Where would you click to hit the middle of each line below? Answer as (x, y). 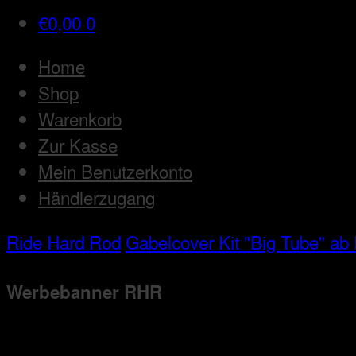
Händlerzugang (97, 197)
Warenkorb (80, 119)
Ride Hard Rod (64, 241)
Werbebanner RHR (84, 291)
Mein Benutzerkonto (115, 171)
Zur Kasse (78, 145)
